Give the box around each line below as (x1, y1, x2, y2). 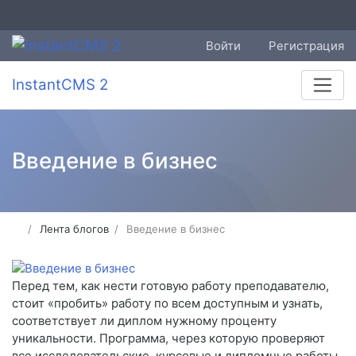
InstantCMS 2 (12, 75, 108, 95)
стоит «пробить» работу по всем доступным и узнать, (12, 296, 323, 311)
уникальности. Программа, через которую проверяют (12, 331, 325, 346)
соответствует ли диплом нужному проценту (12, 313, 277, 329)
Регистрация (269, 37, 344, 53)
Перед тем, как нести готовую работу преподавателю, (12, 278, 329, 294)
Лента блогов (40, 222, 110, 236)
